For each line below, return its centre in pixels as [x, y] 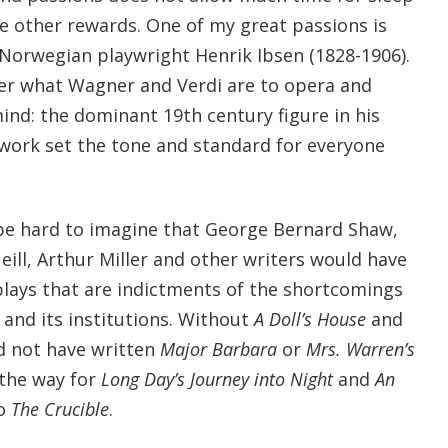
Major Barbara [218, 348]
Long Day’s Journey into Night [219, 378]
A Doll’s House [309, 318]
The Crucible [59, 408]
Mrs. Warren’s [360, 348]
